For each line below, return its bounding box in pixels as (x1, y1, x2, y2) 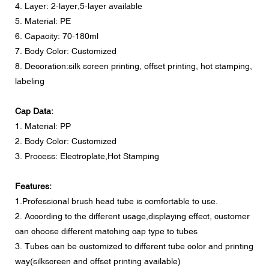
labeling (15, 76, 44, 86)
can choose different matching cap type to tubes (15, 226, 198, 236)
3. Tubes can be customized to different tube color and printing (15, 241, 253, 251)
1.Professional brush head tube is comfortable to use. (15, 196, 218, 206)
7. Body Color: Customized (15, 46, 116, 56)
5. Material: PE (15, 16, 71, 26)
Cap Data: (15, 106, 53, 116)
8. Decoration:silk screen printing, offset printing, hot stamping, (15, 61, 252, 71)
